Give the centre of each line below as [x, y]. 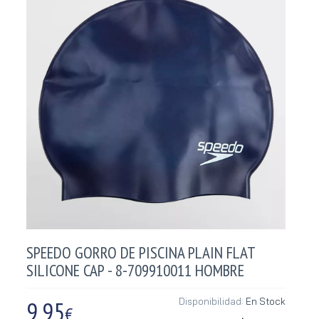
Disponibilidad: [212, 301]
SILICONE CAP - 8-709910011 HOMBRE [135, 270]
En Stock [266, 301]
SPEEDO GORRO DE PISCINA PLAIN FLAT [141, 252]
